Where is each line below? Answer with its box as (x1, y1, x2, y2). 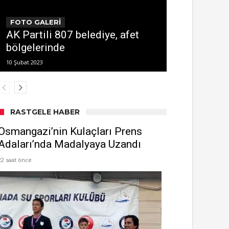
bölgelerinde (6, 41, 65, 54)
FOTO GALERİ (10, 18, 61, 26)
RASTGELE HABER (10, 107, 80, 117)
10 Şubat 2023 (6, 58, 43, 66)
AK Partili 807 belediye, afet (6, 29, 139, 41)
